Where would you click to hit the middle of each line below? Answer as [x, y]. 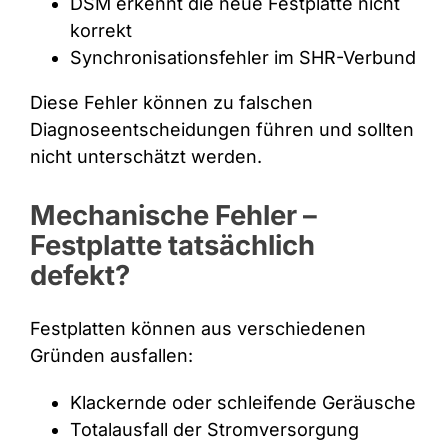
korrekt [100, 30]
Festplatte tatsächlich [172, 244]
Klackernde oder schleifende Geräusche [242, 402]
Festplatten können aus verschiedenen [197, 328]
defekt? [79, 274]
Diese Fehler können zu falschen [171, 102]
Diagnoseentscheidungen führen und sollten [221, 129]
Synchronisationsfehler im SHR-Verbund [242, 57]
